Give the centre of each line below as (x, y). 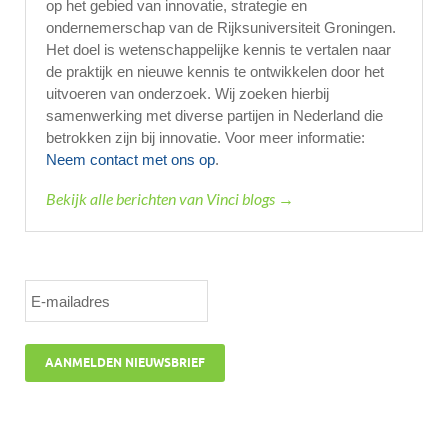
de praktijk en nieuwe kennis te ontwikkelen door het (215, 71)
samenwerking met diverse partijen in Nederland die (214, 115)
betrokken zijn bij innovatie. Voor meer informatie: (205, 137)
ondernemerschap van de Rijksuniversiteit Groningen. (221, 27)
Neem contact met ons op (130, 159)
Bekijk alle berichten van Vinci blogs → (170, 198)
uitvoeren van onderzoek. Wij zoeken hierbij (187, 93)
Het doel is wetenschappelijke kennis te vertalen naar (218, 49)
